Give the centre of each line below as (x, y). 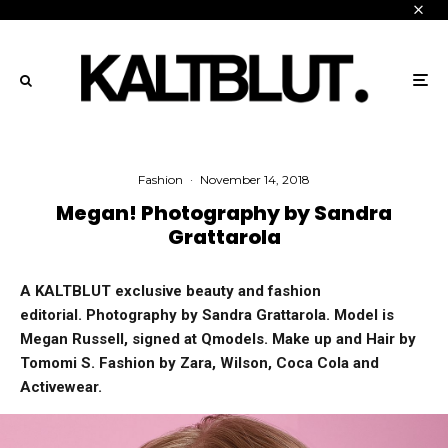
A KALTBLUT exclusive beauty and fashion (170, 291)
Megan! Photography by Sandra (224, 213)
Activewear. (61, 387)
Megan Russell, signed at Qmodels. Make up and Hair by (218, 339)
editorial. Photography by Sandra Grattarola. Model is (207, 315)
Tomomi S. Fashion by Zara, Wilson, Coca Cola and (199, 363)
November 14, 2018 (255, 180)
